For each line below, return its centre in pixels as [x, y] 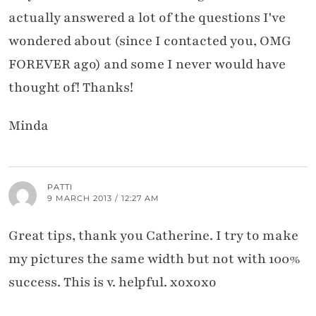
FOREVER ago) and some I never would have [147, 65]
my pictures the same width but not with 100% [154, 259]
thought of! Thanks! [71, 88]
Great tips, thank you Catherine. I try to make [153, 236]
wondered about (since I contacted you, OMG [150, 41]
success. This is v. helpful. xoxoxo [113, 282]
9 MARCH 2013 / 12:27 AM [103, 199]
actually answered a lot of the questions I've [147, 18]
